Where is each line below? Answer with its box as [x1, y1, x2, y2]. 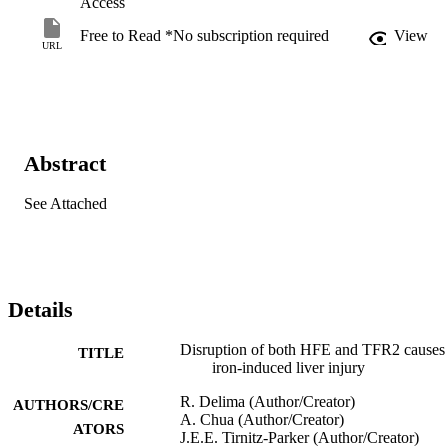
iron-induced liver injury [212, 358, 365, 376]
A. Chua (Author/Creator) [180, 410, 344, 428]
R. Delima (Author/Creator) [180, 392, 355, 410]
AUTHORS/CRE [13, 396, 124, 413]
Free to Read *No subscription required [80, 26, 329, 44]
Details [8, 296, 73, 322]
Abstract [24, 150, 106, 176]
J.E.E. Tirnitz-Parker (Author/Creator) [180, 428, 419, 446]
